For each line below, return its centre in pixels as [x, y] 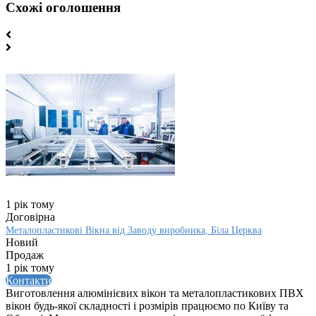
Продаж [25, 255]
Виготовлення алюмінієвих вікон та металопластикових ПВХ [155, 293]
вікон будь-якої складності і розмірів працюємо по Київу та [147, 305]
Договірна [30, 217]
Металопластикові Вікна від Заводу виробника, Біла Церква [134, 230]
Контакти [29, 280]
